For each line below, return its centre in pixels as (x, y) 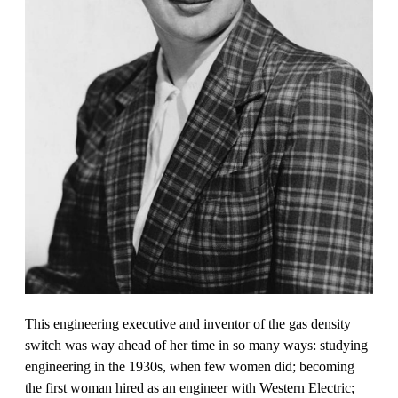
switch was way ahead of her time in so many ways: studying (196, 345)
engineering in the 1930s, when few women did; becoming (190, 366)
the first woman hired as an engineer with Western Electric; (190, 387)
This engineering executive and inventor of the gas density (188, 323)
